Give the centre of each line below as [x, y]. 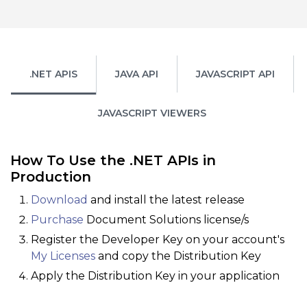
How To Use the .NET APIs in [113, 160]
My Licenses [63, 256]
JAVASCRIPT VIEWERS [152, 113]
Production [51, 177]
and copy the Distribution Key [178, 256]
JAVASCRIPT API [235, 74]
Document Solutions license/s [166, 220]
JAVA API [136, 74]
